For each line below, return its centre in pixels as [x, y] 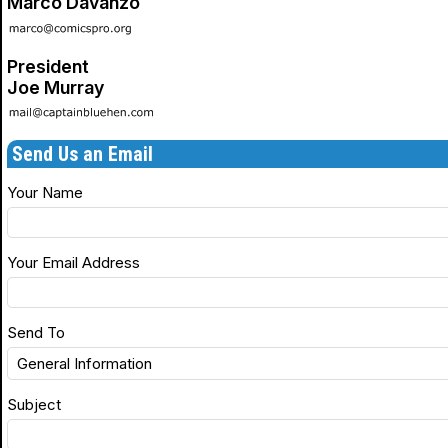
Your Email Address [73, 262]
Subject [34, 404]
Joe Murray [55, 87]
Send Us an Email [82, 154]
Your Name [45, 192]
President [48, 66]
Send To [36, 332]
